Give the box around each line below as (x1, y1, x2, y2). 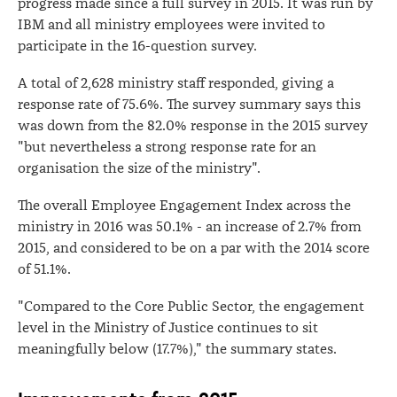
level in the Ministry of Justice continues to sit (18, 319, 318, 337)
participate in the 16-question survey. (18, 37, 257, 55)
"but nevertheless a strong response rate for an (18, 138, 316, 156)
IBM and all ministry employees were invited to (18, 16, 325, 34)
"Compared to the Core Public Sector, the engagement (18, 298, 364, 315)
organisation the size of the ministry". (18, 160, 261, 177)
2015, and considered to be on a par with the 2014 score (18, 239, 370, 257)
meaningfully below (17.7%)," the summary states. (18, 340, 337, 358)
